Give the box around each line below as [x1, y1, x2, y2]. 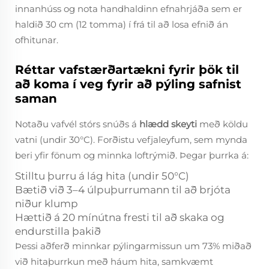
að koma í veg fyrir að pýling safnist [15, 77, 241, 91]
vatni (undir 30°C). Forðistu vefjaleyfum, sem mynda [15, 134, 247, 145]
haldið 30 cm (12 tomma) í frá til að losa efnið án [15, 19, 228, 30]
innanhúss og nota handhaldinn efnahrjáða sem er [15, 3, 242, 14]
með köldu [199, 118, 248, 130]
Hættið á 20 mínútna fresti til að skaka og [15, 211, 225, 223]
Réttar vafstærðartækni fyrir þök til [15, 62, 239, 77]
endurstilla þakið [15, 225, 101, 237]
